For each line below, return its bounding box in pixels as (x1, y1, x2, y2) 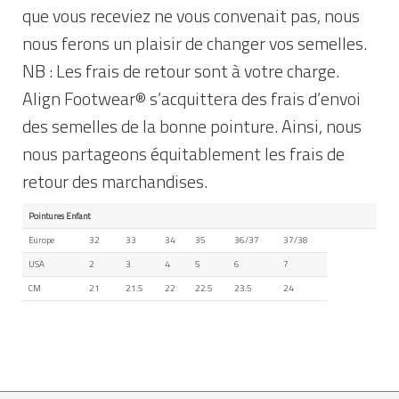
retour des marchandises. (22, 167, 208, 195)
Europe (28, 233, 54, 248)
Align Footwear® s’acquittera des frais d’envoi (22, 85, 361, 112)
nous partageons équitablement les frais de (22, 140, 345, 167)
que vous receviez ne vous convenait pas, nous (22, 2, 360, 29)
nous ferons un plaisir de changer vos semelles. (22, 29, 367, 57)
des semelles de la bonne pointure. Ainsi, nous (22, 112, 362, 140)
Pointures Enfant (28, 209, 91, 224)
